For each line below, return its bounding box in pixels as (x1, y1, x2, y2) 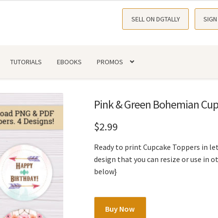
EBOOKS (57, 57, 82, 66)
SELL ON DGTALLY (131, 15, 180, 23)
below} (93, 166, 117, 177)
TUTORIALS (10, 57, 42, 66)
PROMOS (97, 57, 124, 66)
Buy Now (105, 203, 135, 214)
